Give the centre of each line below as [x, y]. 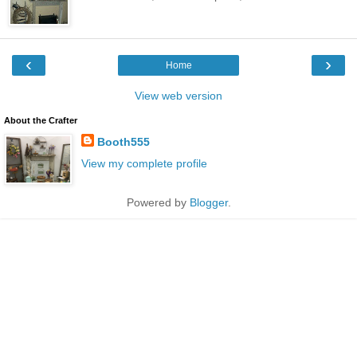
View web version [178, 95]
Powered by [158, 202]
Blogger [208, 202]
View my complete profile [144, 163]
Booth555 [123, 141]
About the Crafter [41, 120]
